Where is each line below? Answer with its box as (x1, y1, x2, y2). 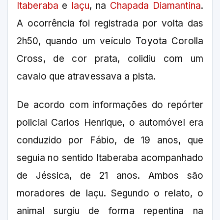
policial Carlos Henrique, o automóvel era (17, 117, 203, 129)
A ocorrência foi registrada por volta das (17, 18, 203, 29)
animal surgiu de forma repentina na (17, 205, 203, 217)
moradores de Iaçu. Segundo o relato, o (17, 188, 203, 199)
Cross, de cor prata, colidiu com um (17, 53, 203, 65)
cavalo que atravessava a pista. (17, 71, 156, 82)
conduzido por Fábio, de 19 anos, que (17, 135, 203, 146)
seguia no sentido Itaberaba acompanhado (17, 152, 203, 164)
